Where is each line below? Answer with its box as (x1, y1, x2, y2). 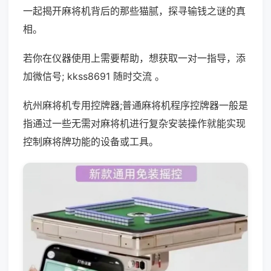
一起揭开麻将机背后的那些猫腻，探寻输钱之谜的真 (23, 5, 246, 17)
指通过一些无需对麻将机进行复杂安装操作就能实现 (23, 117, 246, 129)
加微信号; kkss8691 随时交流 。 (23, 70, 165, 82)
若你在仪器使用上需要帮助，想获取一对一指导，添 (23, 52, 246, 64)
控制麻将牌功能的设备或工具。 (23, 135, 158, 148)
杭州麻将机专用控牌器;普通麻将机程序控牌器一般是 (23, 99, 248, 111)
